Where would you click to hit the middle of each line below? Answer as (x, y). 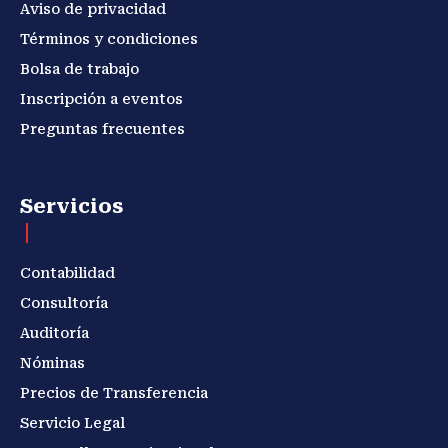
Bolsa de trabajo (79, 68)
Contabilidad (67, 272)
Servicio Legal (72, 422)
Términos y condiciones (109, 38)
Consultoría (64, 302)
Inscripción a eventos (101, 98)
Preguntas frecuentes (102, 128)
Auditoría (54, 332)
